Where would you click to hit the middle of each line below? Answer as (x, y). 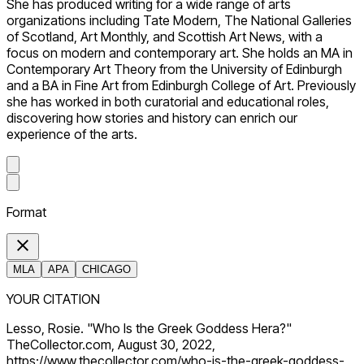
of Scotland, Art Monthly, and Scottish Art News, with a (165, 37)
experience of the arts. (72, 134)
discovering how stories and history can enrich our (152, 118)
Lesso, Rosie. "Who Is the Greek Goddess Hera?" (149, 329)
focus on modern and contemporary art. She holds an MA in (180, 53)
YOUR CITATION (53, 299)
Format (26, 212)
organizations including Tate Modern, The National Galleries (179, 21)
